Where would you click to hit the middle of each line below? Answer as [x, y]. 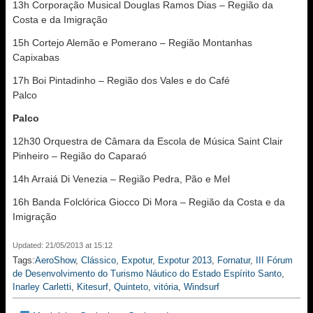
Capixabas [36, 57]
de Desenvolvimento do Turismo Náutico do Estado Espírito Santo [147, 274]
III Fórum [274, 260]
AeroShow [55, 260]
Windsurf [202, 287]
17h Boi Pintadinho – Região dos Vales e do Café [121, 80]
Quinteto [131, 287]
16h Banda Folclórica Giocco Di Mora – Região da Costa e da [149, 202]
